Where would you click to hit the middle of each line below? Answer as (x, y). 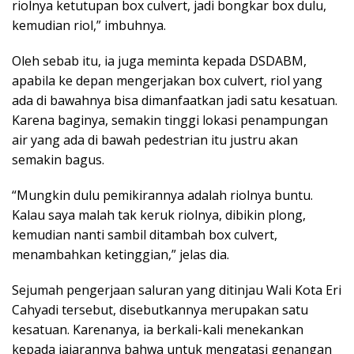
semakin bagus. (58, 160)
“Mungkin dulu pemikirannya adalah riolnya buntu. (162, 196)
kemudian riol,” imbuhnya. (89, 26)
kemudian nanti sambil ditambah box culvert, (145, 235)
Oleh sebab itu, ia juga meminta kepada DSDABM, (159, 61)
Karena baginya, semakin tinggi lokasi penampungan (170, 121)
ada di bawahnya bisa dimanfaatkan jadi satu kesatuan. (175, 101)
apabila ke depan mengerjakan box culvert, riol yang (167, 81)
